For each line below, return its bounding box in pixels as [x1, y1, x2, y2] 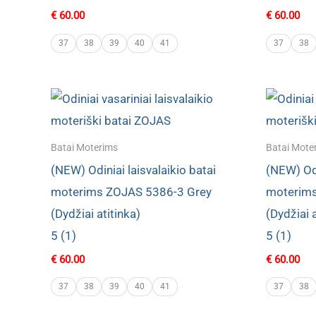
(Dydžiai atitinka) [51, 207, 140, 221]
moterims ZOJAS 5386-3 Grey [51, 185, 212, 200]
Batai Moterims [51, 142, 118, 154]
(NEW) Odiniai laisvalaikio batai [51, 163, 216, 178]
